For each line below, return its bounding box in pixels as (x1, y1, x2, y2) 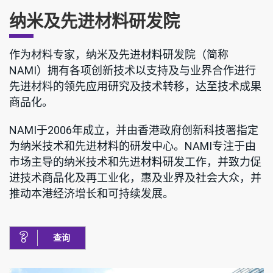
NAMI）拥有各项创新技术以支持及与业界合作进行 (9, 64, 256, 77)
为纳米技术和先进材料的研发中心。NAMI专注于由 (9, 140, 256, 153)
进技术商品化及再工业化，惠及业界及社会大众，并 (9, 171, 261, 185)
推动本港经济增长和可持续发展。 (9, 187, 174, 200)
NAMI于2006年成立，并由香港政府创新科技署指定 (9, 124, 258, 137)
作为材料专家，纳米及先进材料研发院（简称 (9, 48, 229, 62)
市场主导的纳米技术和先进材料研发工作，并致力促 (9, 155, 261, 169)
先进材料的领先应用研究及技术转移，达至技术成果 (9, 80, 261, 93)
